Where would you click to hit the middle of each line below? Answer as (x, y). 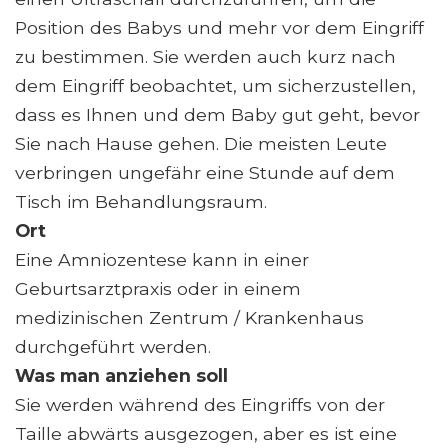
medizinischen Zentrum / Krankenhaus (189, 317)
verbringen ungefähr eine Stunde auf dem (205, 172)
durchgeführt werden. (113, 346)
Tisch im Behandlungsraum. (141, 201)
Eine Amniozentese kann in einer (162, 259)
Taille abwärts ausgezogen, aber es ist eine (206, 433)
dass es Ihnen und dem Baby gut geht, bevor (217, 114)
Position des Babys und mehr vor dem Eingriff (219, 27)
